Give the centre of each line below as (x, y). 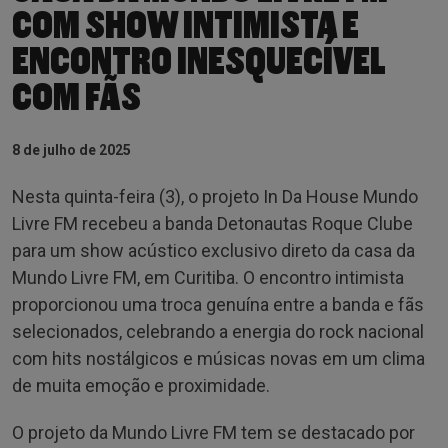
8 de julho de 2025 (71, 149)
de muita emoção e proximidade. (141, 385)
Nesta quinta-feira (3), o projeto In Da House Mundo (215, 196)
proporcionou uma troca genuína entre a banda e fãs (218, 304)
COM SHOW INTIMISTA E (185, 25)
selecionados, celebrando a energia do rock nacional (218, 331)
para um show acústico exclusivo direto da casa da (213, 250)
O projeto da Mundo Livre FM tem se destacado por (213, 432)
